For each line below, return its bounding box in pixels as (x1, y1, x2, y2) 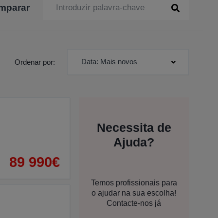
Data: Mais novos (81, 57, 137, 66)
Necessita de (96, 120, 171, 134)
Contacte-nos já (107, 199, 161, 207)
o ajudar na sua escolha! (91, 188, 176, 197)
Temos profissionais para (91, 178, 177, 187)
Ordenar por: (15, 57, 55, 66)
